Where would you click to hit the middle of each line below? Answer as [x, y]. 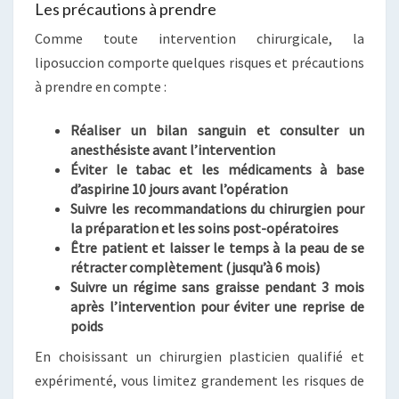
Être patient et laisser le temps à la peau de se [217, 247]
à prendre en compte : [101, 86]
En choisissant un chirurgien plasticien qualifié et [199, 356]
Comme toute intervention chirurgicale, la [199, 38]
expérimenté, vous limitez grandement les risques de [199, 380]
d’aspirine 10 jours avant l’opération [179, 188]
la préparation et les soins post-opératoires [204, 228]
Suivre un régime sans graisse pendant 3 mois [217, 286]
